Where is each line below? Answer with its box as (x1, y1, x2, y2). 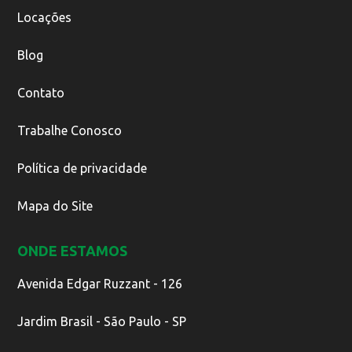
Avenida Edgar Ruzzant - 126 (17, 277, 182, 291)
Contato (17, 85, 64, 100)
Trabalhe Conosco (17, 123, 122, 137)
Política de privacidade (17, 160, 147, 175)
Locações (17, 9, 71, 24)
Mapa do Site (17, 198, 93, 213)
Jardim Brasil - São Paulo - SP (17, 314, 186, 329)
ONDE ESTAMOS (17, 242, 127, 258)
